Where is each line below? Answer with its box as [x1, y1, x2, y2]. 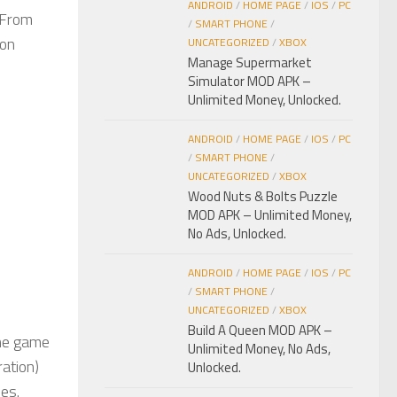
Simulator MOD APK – [188, 71, 311, 92]
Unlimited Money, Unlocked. [188, 90, 341, 111]
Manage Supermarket [188, 52, 312, 74]
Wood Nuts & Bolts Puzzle [188, 186, 338, 207]
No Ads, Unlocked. [188, 223, 286, 245]
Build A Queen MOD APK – [188, 320, 332, 341]
